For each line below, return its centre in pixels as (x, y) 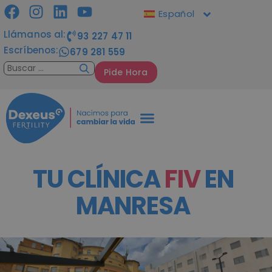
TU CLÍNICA (98, 179)
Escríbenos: (31, 50)
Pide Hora (126, 72)
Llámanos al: (35, 34)
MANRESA (133, 206)
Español (177, 14)
